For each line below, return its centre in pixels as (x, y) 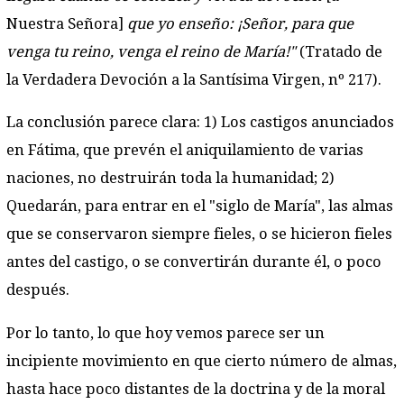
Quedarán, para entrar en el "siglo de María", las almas (200, 207)
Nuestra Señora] (67, 23)
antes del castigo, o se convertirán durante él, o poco (194, 262)
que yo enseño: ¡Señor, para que (240, 23)
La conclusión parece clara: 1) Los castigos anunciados (200, 123)
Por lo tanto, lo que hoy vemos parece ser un (165, 333)
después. (38, 290)
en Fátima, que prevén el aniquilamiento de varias (185, 151)
